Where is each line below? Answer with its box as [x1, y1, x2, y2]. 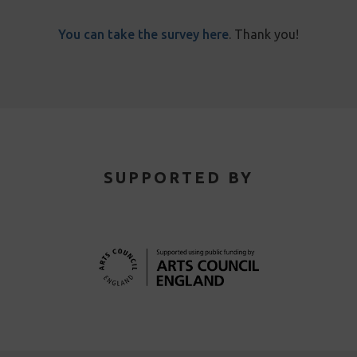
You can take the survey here [58, 27, 229, 42]
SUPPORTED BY [104, 168, 253, 187]
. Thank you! [229, 27, 299, 42]
